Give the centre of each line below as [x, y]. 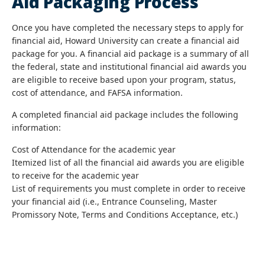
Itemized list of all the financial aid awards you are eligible [128, 162]
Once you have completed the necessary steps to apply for [128, 28]
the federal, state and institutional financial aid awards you [129, 67]
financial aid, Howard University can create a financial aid [126, 41]
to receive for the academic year [75, 175]
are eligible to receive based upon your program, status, [124, 80]
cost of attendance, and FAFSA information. [97, 93]
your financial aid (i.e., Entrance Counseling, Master [114, 201]
